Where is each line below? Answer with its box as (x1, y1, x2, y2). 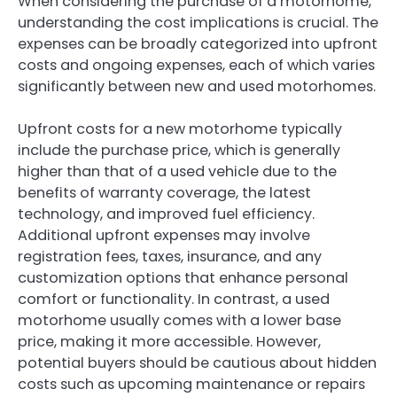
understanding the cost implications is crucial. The (18, 12, 378, 33)
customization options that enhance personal (18, 267, 348, 288)
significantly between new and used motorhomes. (18, 75, 376, 97)
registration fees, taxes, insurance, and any (18, 245, 322, 267)
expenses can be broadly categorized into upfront (18, 33, 378, 54)
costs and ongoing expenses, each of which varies (18, 54, 375, 75)
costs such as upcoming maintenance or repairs (18, 373, 365, 394)
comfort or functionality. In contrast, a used (18, 288, 330, 309)
